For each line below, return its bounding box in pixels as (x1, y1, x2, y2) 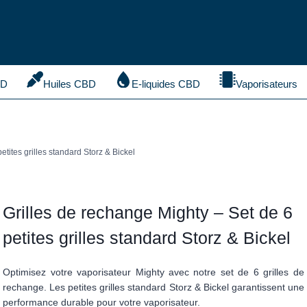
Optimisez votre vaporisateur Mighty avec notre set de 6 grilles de (3, 267, 304, 278)
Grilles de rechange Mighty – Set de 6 (3, 203, 293, 223)
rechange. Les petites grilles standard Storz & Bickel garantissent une (3, 282, 304, 293)
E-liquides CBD (132, 78, 201, 90)
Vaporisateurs (236, 78, 298, 90)
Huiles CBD (42, 78, 96, 90)
